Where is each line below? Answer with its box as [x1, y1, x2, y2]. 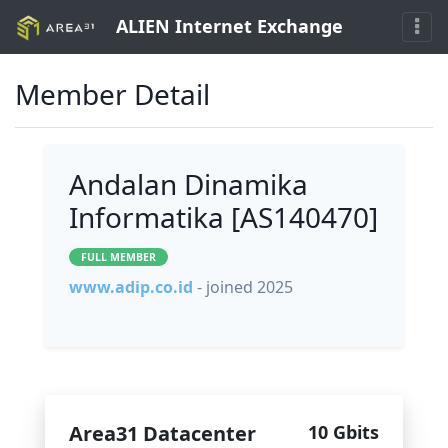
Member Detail [15, 75, 210, 114]
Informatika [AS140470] [69, 198, 378, 237]
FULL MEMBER [81, 250, 156, 265]
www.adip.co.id [69, 276, 193, 299]
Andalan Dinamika [69, 165, 308, 204]
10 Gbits [308, 420, 379, 445]
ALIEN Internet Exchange [110, 14, 343, 38]
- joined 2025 [197, 276, 293, 299]
